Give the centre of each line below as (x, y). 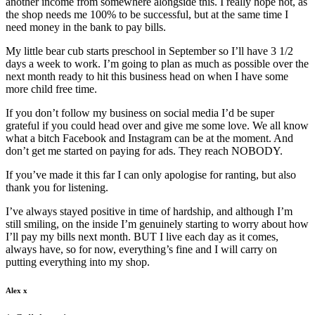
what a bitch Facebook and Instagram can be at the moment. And (149, 138)
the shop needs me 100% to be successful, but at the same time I (147, 14)
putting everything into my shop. (78, 262)
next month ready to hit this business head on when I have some (147, 76)
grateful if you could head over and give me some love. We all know (157, 125)
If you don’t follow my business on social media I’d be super (140, 112)
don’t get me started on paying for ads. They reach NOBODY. (144, 150)
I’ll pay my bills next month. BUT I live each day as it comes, (142, 236)
